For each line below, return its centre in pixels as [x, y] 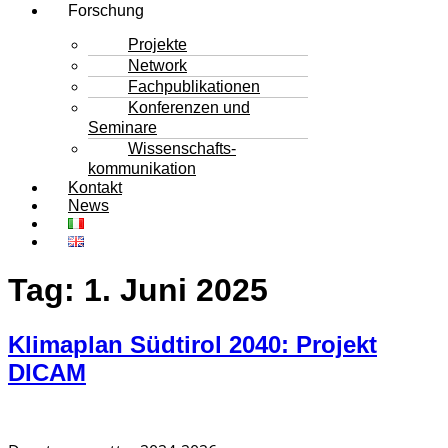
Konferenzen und [189, 107]
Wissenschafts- [182, 148]
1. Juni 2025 [176, 290]
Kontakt [95, 187]
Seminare [122, 127]
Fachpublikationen [194, 86]
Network [157, 65]
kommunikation [142, 168]
